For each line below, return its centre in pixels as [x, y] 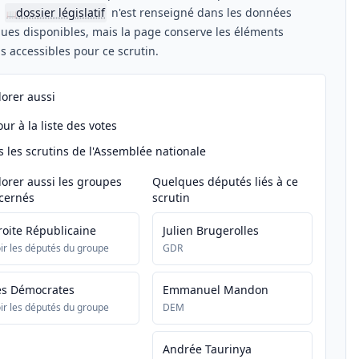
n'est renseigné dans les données [200, 12]
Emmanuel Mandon [216, 290]
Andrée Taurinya [207, 349]
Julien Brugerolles [211, 230]
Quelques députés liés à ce [225, 182]
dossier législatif [61, 12]
